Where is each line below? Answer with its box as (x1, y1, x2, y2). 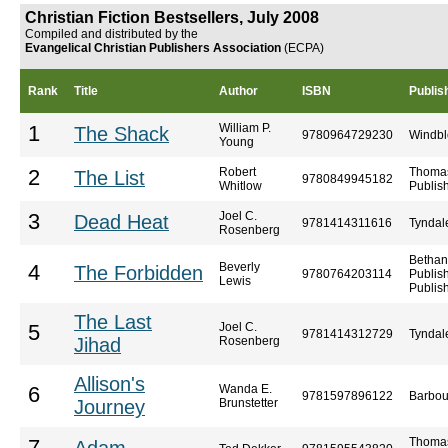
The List (74, 167, 145, 189)
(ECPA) (281, 41, 324, 55)
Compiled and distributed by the (25, 27, 198, 41)
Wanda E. (219, 382, 272, 396)
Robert (219, 165, 256, 179)
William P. (219, 121, 271, 135)
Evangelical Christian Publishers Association (25, 41, 281, 55)
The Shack (74, 123, 169, 145)
